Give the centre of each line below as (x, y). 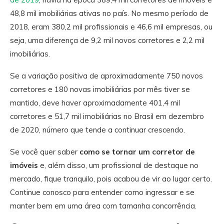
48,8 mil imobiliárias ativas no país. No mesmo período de (109, 13)
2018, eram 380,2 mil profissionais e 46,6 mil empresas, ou (111, 26)
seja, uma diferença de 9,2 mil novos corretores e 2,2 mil (107, 40)
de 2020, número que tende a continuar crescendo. (97, 129)
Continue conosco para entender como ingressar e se (102, 192)
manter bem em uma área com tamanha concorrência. (103, 205)
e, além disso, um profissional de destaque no (118, 165)
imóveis (24, 165)
